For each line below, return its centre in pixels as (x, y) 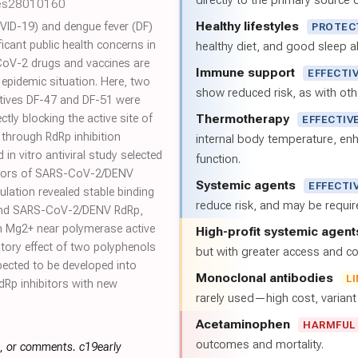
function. (218, 159)
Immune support (245, 72)
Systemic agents (246, 185)
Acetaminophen (243, 324)
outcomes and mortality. (260, 344)
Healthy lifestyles (247, 26)
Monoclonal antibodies (265, 278)
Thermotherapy (243, 119)
